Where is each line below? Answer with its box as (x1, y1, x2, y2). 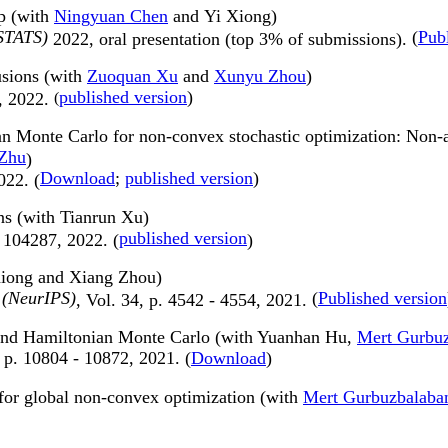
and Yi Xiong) (168, 6, 277, 27)
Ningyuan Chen (54, 6, 168, 27)
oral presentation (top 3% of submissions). (99, 29, 412, 47)
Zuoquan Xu (87, 66, 178, 87)
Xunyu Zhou (214, 66, 306, 87)
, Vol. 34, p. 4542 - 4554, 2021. (76, 290, 312, 308)
